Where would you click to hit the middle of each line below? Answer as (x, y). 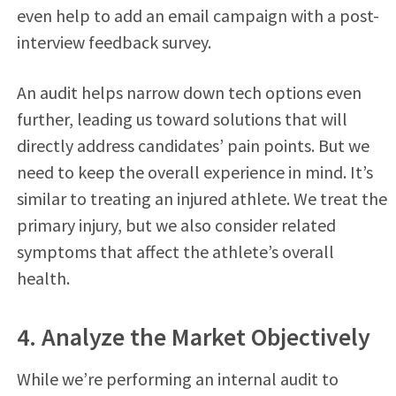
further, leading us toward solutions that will (182, 118)
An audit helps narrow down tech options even (189, 92)
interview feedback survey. (114, 42)
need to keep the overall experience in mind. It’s (194, 171)
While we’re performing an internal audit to (177, 378)
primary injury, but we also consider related (176, 225)
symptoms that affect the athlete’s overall (175, 251)
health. (43, 278)
